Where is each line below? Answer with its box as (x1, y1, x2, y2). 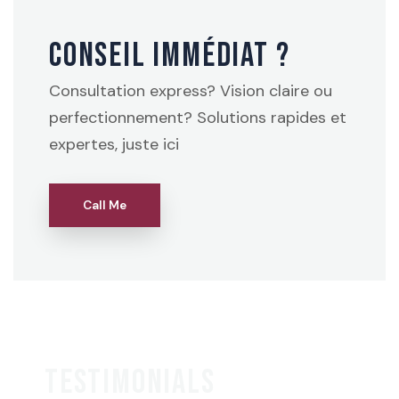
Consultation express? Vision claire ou (49, 80, 332, 102)
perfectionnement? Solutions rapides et (49, 107, 346, 129)
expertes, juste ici (49, 134, 179, 156)
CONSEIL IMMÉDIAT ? (49, 36, 290, 77)
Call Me (83, 197, 126, 214)
